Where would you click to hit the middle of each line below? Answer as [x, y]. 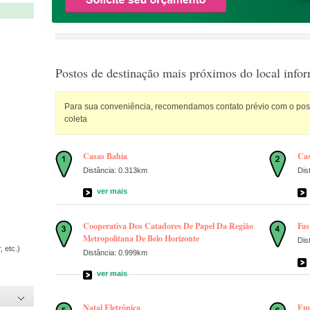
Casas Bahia [106, 156]
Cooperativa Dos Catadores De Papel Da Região [168, 226]
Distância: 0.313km [116, 170]
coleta [75, 119]
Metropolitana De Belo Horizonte [142, 238]
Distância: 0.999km [116, 252]
